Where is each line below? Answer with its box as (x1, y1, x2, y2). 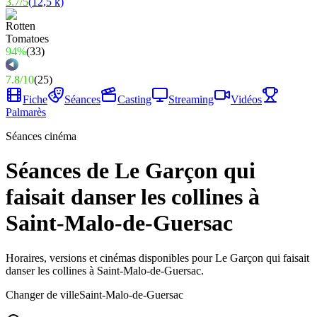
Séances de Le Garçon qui (6, 158, 255, 184)
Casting (117, 93, 151, 105)
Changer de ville (6, 288, 79, 301)
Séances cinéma (6, 130, 76, 142)
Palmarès (6, 106, 46, 118)
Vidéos (231, 93, 262, 105)
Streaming (168, 93, 214, 105)
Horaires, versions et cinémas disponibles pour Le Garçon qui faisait (6, 251, 309, 264)
